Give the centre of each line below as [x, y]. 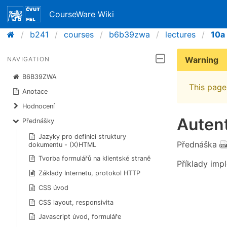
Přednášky [39, 121]
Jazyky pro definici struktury [83, 136]
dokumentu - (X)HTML [62, 144]
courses [79, 34]
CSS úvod [54, 187]
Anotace [35, 92]
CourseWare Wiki [82, 14]
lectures [180, 34]
